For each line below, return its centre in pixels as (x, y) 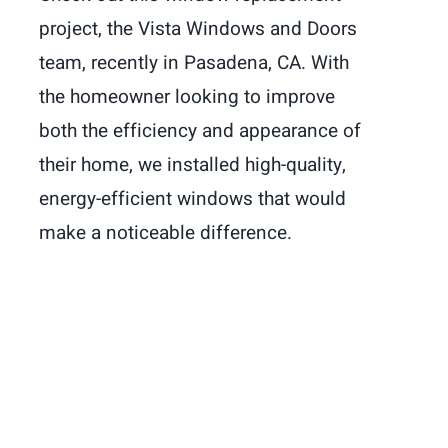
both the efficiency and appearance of (200, 131)
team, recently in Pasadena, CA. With (194, 63)
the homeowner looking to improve (187, 97)
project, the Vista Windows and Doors (198, 29)
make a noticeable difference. (165, 233)
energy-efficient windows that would (192, 199)
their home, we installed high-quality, (192, 165)
